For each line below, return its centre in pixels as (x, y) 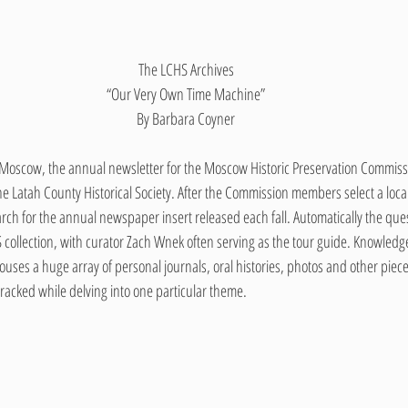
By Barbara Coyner (186, 118)
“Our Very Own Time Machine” (186, 94)
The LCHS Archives (186, 69)
